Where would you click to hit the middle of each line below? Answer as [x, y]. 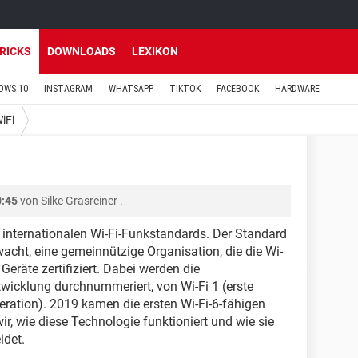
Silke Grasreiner [79, 201]
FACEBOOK [238, 89]
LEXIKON [155, 51]
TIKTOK [185, 89]
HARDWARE [297, 89]
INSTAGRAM [68, 89]
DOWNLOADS [82, 51]
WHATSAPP [131, 89]
